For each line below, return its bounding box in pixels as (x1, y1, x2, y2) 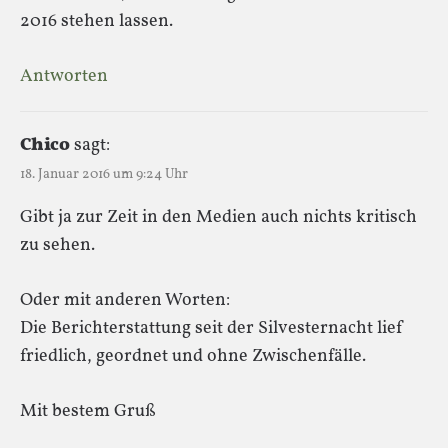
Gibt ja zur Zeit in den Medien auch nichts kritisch (20, 204, 417, 230)
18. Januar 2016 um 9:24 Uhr (20, 164, 188, 184)
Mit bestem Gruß (20, 398, 156, 424)
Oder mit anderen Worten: (20, 287, 230, 313)
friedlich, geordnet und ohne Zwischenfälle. (20, 343, 366, 369)
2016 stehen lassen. (20, 8, 173, 34)
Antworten (20, 63, 108, 89)
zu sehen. (20, 232, 95, 258)
